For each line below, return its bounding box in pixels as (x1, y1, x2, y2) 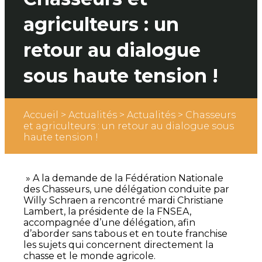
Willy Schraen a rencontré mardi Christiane (23, 195, 223, 206)
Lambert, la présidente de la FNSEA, (23, 206, 191, 218)
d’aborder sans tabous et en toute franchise (23, 228, 227, 240)
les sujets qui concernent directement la (23, 239, 213, 251)
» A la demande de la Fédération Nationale (23, 173, 223, 184)
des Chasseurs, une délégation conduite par (23, 184, 229, 195)
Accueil (23, 109, 58, 121)
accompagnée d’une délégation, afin (23, 217, 195, 229)
